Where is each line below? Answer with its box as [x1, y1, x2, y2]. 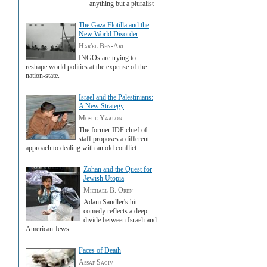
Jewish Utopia [83, 174, 124, 182]
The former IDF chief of [79, 126, 147, 134]
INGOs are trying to [79, 54, 136, 62]
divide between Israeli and [83, 216, 157, 224]
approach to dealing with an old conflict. [26, 144, 138, 152]
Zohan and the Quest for [83, 165, 152, 173]
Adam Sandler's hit [83, 198, 137, 206]
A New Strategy [79, 102, 124, 110]
